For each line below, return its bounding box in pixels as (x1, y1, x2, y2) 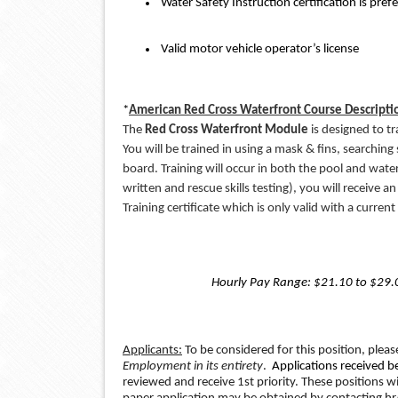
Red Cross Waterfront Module (142, 123, 308, 137)
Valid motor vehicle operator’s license (158, 42, 359, 56)
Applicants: (123, 343, 182, 357)
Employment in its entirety (123, 359, 263, 373)
